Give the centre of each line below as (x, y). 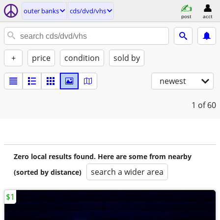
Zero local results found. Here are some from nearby (103, 156)
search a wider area (127, 172)
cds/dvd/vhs (88, 11)
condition (82, 58)
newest (173, 81)
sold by (127, 58)
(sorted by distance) (48, 172)
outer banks (41, 11)
